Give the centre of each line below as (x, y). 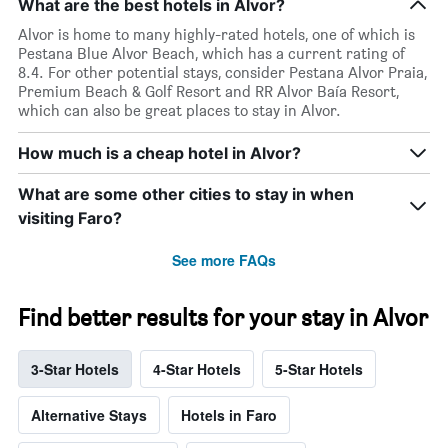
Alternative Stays (89, 415)
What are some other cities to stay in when (186, 194)
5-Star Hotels (319, 369)
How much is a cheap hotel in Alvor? (159, 153)
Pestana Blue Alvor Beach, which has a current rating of (211, 54)
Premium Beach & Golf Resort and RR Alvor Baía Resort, (208, 92)
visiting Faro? (70, 218)
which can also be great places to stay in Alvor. (179, 111)
